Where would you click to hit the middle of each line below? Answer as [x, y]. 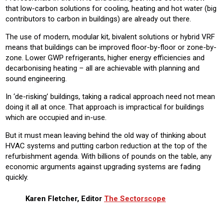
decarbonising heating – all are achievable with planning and [103, 68]
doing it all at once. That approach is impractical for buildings [105, 107]
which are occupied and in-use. [56, 117]
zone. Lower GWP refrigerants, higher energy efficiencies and [105, 57]
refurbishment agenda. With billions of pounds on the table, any [109, 156]
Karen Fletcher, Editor [65, 198]
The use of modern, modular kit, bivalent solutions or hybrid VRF [110, 37]
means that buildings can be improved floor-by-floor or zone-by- [111, 47]
